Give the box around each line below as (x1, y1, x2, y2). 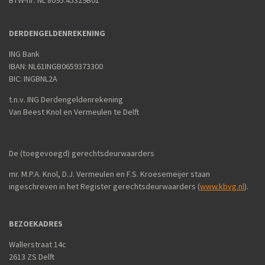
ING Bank (9, 48, 40, 59)
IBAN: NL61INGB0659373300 (9, 60, 103, 72)
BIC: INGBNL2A (9, 73, 57, 84)
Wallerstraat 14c (9, 238, 66, 250)
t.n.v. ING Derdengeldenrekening (9, 93, 123, 105)
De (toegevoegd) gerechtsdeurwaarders (9, 147, 156, 159)
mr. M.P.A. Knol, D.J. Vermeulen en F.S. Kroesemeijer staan (9, 168, 210, 179)
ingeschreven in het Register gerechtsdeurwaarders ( (9, 180, 200, 192)
